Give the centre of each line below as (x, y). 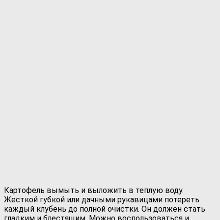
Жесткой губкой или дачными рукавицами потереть (102, 199)
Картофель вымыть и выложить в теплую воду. (94, 190)
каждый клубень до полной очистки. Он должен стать (105, 209)
